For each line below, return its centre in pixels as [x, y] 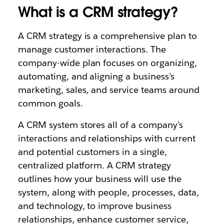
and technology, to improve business [95, 206]
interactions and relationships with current [106, 138]
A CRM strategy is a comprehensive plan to [107, 36]
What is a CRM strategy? [98, 12]
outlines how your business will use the [99, 179]
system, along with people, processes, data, [108, 192]
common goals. [51, 103]
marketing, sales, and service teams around [108, 90]
